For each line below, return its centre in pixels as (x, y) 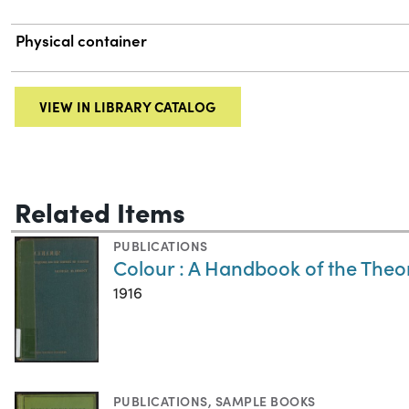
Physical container (82, 41)
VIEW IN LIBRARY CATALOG (128, 106)
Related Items (100, 210)
